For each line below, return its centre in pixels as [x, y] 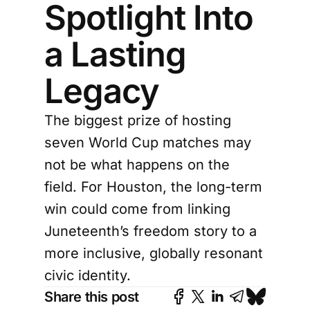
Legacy [102, 91]
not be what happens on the [137, 164]
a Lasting [116, 54]
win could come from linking [137, 209]
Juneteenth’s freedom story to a [151, 231]
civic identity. [88, 275]
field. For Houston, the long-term [153, 186]
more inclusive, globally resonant [154, 253]
